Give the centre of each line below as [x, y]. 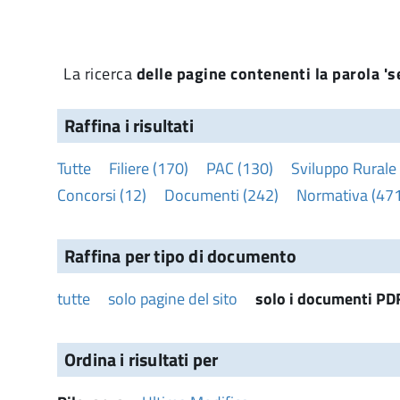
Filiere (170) [149, 168]
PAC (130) [240, 168]
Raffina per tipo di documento [180, 255]
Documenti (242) [221, 195]
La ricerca [100, 73]
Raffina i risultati [129, 125]
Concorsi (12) [102, 195]
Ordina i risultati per [142, 359]
